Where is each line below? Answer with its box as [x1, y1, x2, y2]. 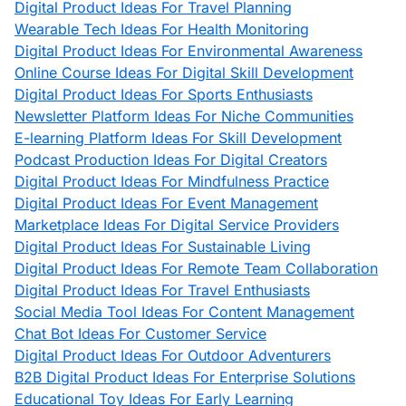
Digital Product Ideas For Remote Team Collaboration [14, 259, 378, 277]
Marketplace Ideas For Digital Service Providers [14, 216, 339, 234]
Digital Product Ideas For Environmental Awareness [14, 42, 362, 60]
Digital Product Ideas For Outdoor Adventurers [14, 346, 331, 364]
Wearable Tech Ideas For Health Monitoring [14, 20, 309, 38]
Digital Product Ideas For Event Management [14, 194, 318, 212]
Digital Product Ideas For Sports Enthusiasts [14, 85, 313, 103]
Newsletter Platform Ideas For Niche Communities [14, 107, 353, 125]
